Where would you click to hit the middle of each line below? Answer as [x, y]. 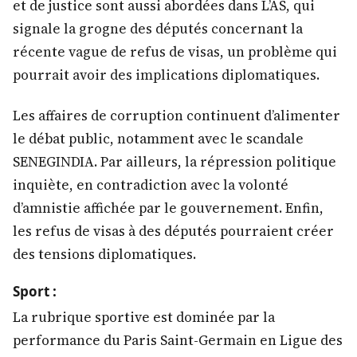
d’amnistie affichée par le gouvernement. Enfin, [168, 208]
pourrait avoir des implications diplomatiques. [166, 75]
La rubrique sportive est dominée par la [144, 318]
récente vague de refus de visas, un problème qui [175, 52]
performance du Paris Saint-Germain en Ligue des [178, 341]
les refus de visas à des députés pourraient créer [173, 231]
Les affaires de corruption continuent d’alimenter [177, 115]
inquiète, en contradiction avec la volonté [151, 184]
